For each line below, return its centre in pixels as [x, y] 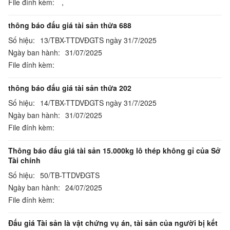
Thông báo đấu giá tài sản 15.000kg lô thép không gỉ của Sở [114, 150]
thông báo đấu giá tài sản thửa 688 [70, 25]
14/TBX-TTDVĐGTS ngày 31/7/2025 [98, 103]
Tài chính [24, 160]
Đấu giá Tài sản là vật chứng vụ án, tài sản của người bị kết [113, 223]
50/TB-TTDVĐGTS [70, 175]
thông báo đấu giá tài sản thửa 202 [70, 88]
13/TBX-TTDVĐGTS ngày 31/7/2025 [98, 40]
